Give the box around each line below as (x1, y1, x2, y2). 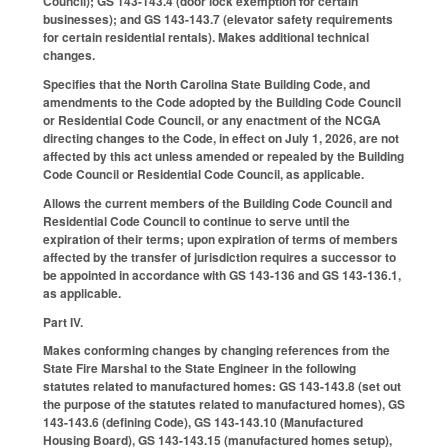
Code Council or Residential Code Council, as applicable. (43, 165, 364, 184)
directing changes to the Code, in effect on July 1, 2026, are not (43, 129, 399, 148)
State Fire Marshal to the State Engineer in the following (43, 359, 356, 378)
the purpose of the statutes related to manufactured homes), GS (43, 395, 405, 414)
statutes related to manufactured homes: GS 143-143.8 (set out (43, 377, 401, 396)
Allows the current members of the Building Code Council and (43, 193, 392, 212)
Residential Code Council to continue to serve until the (43, 211, 350, 230)
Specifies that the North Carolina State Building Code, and (43, 75, 370, 94)
